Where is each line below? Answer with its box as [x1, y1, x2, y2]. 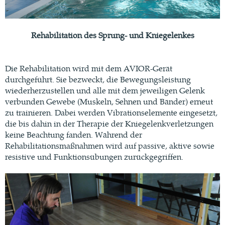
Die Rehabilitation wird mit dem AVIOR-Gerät [5, 62, 172, 74]
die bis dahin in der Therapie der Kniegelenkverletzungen [5, 117, 213, 129]
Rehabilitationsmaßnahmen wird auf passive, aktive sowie [5, 139, 214, 151]
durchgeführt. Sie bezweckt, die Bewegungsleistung [5, 73, 191, 85]
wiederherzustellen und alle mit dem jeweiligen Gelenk [5, 84, 205, 96]
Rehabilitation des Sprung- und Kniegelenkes [31, 29, 194, 41]
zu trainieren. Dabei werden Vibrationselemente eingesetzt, [5, 106, 217, 118]
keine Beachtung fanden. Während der [5, 128, 142, 140]
